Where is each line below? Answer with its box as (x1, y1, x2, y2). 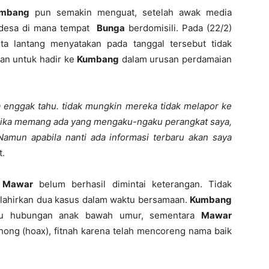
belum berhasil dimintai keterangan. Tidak (33, 178, 232, 190)
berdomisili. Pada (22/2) (125, 22, 232, 34)
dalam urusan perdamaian (119, 53, 232, 65)
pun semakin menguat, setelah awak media (29, 7, 232, 18)
